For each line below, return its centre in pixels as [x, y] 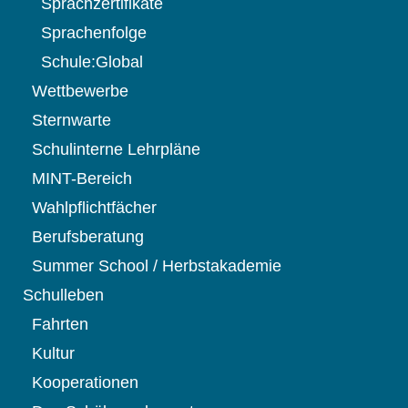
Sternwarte [71, 121]
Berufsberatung [88, 237]
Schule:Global [92, 62]
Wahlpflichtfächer [94, 208]
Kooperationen [85, 383]
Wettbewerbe [80, 92]
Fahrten [60, 325]
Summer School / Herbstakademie [157, 266]
